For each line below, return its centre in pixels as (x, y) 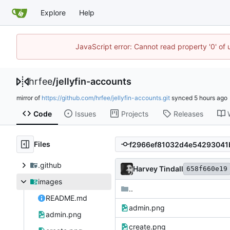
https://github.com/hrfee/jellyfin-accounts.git (106, 98)
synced (182, 98)
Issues (85, 113)
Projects (135, 113)
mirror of (29, 98)
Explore (53, 12)
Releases (188, 113)
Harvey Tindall (158, 169)
